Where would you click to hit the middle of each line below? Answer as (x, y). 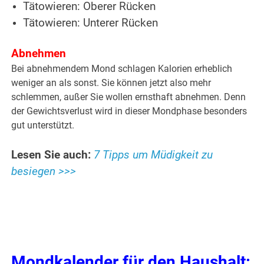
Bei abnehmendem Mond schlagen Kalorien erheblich (122, 69)
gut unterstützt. (43, 126)
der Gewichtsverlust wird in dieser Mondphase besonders (129, 111)
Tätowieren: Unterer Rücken (91, 23)
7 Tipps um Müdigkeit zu (154, 155)
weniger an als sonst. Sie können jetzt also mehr (111, 83)
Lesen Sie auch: (51, 155)
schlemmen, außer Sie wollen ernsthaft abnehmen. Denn (129, 97)
